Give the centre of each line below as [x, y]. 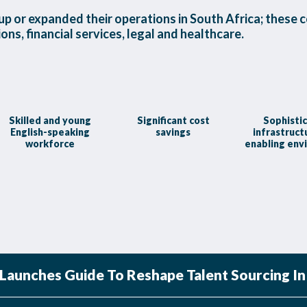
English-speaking [50, 132]
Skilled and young [50, 120]
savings [173, 132]
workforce [50, 144]
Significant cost [173, 120]
